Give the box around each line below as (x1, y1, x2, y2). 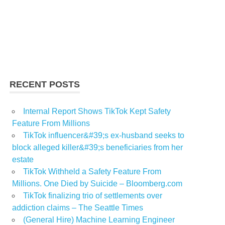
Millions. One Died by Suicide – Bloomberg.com (12, 179, 182, 188)
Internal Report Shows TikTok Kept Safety (23, 107, 171, 116)
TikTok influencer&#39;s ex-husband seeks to (23, 131, 184, 140)
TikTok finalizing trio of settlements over (23, 191, 162, 200)
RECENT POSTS (10, 79, 80, 90)
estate (12, 155, 34, 164)
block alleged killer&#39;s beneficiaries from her (12, 143, 183, 152)
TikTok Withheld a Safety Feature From (23, 167, 161, 176)
